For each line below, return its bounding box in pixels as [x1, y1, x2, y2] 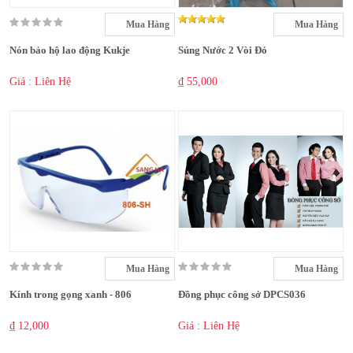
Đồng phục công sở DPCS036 [178, 288, 306, 301]
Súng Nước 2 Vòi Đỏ [178, 44, 267, 57]
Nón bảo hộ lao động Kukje [9, 44, 130, 57]
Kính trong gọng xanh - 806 [9, 288, 132, 301]
